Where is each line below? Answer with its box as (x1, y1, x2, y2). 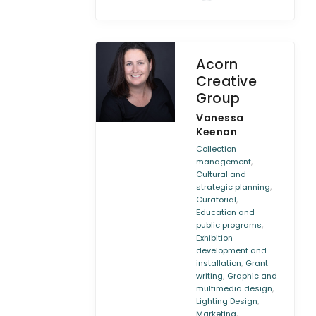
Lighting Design (196, 296, 258, 307)
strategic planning (196, 181, 271, 193)
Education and (196, 207, 255, 218)
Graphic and (227, 270, 278, 281)
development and (196, 245, 267, 256)
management (196, 156, 252, 167)
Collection (196, 143, 237, 154)
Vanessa (196, 111, 244, 125)
